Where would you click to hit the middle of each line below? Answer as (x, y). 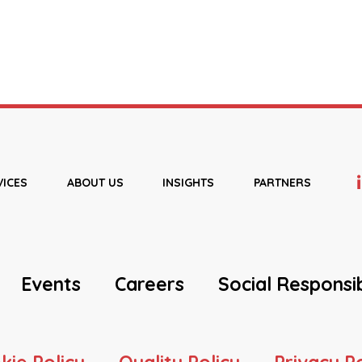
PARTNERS (282, 182)
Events (51, 284)
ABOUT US (95, 182)
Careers (149, 284)
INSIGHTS (189, 182)
